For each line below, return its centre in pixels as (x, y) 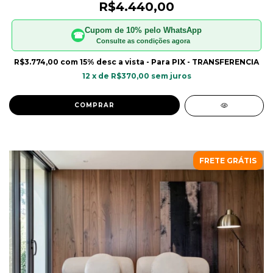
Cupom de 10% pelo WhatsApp (143, 30)
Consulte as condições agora (143, 41)
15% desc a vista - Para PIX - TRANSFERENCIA (169, 62)
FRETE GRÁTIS (228, 160)
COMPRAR (94, 105)
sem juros (171, 76)
